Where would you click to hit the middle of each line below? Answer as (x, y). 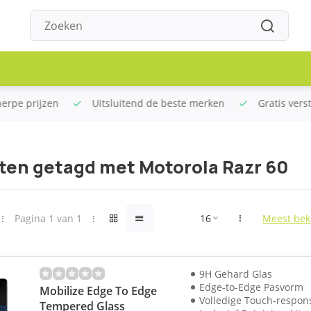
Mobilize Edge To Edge (98, 291)
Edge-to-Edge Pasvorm (252, 287)
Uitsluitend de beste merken (146, 103)
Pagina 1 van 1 (48, 218)
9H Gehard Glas (236, 274)
